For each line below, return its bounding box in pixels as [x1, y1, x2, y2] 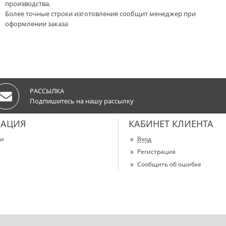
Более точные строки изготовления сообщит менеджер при [5, 9, 196, 18]
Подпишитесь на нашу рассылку [30, 96, 134, 105]
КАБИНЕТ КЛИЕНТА [129, 118, 213, 130]
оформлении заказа [5, 19, 68, 28]
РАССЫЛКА [30, 86, 65, 95]
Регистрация [137, 147, 176, 156]
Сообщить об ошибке [137, 160, 201, 168]
